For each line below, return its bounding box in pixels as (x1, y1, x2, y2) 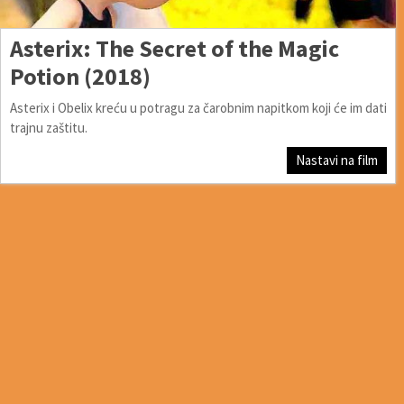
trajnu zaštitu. (10, 118, 87, 136)
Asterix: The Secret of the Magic (10, 32, 339, 63)
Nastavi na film (296, 151, 379, 169)
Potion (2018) (10, 60, 151, 91)
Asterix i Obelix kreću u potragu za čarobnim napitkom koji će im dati (10, 98, 387, 116)
